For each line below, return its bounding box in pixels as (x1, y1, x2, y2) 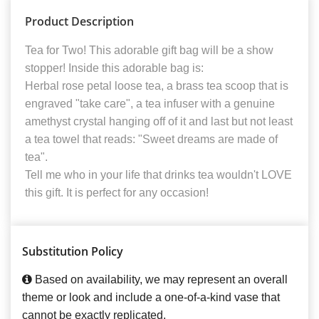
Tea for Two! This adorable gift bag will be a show (25, 43, 273, 56)
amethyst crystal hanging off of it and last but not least (25, 115, 293, 127)
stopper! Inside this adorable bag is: (25, 61, 204, 74)
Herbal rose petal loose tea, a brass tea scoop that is (25, 79, 288, 92)
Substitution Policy (22, 243, 123, 259)
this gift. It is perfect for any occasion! (25, 186, 209, 199)
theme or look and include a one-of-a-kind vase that (22, 291, 280, 303)
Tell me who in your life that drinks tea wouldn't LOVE (25, 168, 292, 181)
